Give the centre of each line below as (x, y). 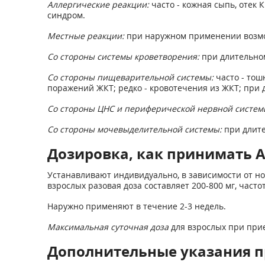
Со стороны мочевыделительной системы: (134, 129)
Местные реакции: (85, 36)
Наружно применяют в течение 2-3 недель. (136, 206)
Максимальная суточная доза (108, 227)
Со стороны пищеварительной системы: (130, 77)
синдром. (66, 15)
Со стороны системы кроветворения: (123, 56)
